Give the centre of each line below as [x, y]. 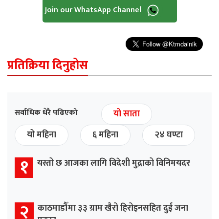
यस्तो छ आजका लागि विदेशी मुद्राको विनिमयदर [114, 164]
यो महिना [42, 135]
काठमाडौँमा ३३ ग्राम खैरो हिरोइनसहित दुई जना [113, 208]
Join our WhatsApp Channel [94, 10]
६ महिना [105, 135]
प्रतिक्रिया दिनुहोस [48, 66]
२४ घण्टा [169, 135]
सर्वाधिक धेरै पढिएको [46, 113]
